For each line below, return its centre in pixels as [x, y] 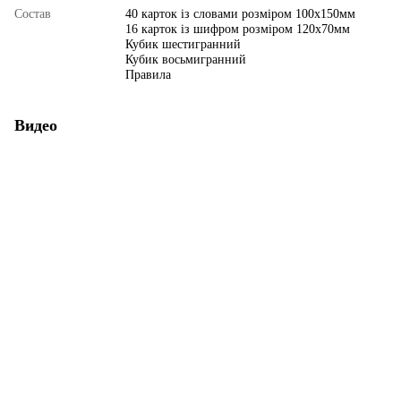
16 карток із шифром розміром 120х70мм [238, 29]
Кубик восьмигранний [186, 59]
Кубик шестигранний [183, 44]
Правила [148, 74]
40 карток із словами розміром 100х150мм [240, 13]
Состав [33, 13]
